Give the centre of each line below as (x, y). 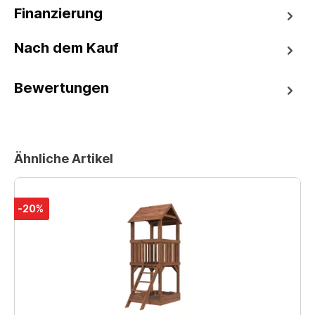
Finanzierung (58, 14)
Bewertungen (62, 88)
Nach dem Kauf (66, 48)
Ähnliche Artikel (64, 158)
